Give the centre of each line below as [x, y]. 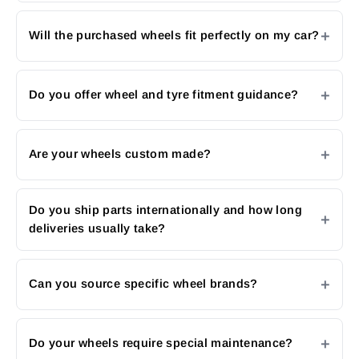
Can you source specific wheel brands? [143, 284]
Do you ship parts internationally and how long [165, 210]
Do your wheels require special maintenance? [161, 343]
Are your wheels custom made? [120, 154]
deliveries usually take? [97, 228]
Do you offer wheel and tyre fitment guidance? [164, 95]
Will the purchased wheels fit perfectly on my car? [174, 36]
